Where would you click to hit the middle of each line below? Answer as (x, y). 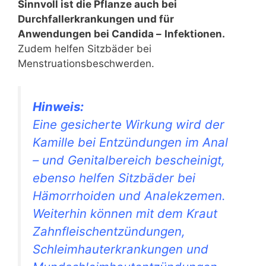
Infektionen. (195, 34)
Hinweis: (58, 107)
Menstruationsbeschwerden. (86, 63)
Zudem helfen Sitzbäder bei (85, 48)
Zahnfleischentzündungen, (109, 232)
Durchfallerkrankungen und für (96, 19)
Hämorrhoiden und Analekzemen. (129, 196)
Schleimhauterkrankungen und (121, 249)
